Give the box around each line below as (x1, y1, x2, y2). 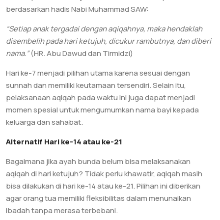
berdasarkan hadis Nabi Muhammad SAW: (6, 4, 149, 14)
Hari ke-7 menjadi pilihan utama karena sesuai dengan (6, 68, 190, 78)
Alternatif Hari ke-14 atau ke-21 (6, 137, 122, 147)
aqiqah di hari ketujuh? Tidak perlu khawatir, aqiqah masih (6, 168, 202, 179)
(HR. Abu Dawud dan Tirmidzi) (29, 48, 133, 58)
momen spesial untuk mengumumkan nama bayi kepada (6, 105, 199, 115)
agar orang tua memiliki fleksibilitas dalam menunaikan (6, 193, 191, 203)
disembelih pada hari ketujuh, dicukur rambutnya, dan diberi (6, 36, 211, 46)
